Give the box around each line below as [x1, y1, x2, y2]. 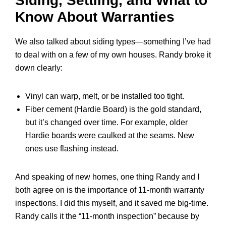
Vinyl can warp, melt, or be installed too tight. [25, 92, 184, 100]
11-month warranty [138, 186, 204, 194]
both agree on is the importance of [15, 186, 138, 194]
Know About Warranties [15, 9, 175, 25]
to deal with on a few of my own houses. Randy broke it [15, 50, 211, 59]
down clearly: [15, 64, 63, 72]
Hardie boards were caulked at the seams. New [25, 131, 194, 140]
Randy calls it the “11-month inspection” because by [15, 212, 199, 220]
